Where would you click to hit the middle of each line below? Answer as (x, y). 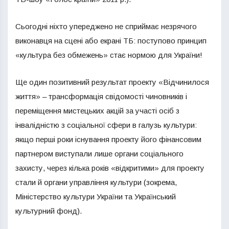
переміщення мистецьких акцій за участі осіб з (97, 111)
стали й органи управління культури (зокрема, (96, 182)
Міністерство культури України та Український (96, 197)
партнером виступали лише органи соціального (99, 154)
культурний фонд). (49, 211)
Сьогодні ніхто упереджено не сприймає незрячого (106, 26)
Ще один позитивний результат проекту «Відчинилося (112, 82)
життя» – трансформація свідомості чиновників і (101, 96)
